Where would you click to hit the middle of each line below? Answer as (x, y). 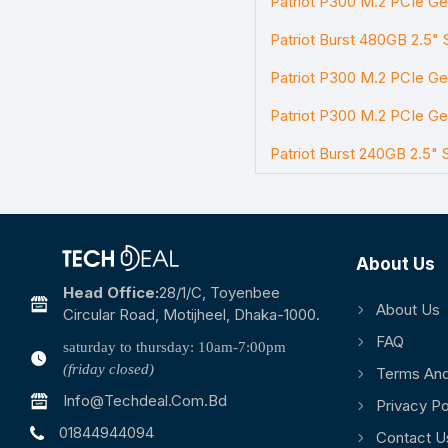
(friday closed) (108, 369)
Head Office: (111, 292)
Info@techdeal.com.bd (145, 400)
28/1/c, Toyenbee (219, 292)
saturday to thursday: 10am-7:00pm (174, 347)
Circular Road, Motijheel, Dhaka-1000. (191, 314)
